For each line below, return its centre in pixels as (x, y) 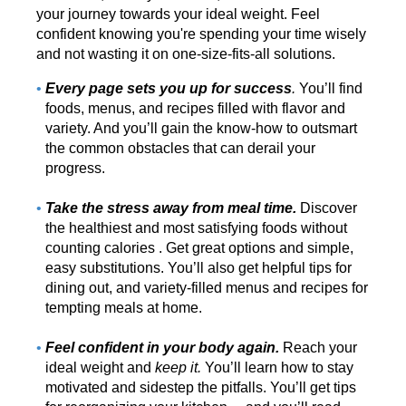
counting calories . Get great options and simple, (199, 248)
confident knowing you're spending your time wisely (201, 34)
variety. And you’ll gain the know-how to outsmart (201, 129)
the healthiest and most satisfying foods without (196, 228)
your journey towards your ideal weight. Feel (178, 14)
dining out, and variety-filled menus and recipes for (207, 288)
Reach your (319, 348)
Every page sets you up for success (169, 89)
